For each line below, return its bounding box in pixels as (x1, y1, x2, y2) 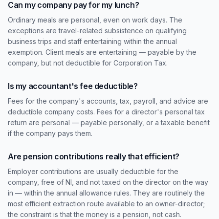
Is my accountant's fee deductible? (8, 81, 138, 91)
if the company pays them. (8, 129, 92, 137)
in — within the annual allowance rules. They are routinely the (8, 189, 205, 197)
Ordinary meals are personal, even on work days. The (8, 16, 182, 24)
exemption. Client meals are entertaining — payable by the (8, 48, 197, 56)
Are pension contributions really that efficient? (8, 152, 179, 161)
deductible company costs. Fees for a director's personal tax (8, 108, 205, 116)
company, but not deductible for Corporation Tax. (8, 59, 168, 67)
